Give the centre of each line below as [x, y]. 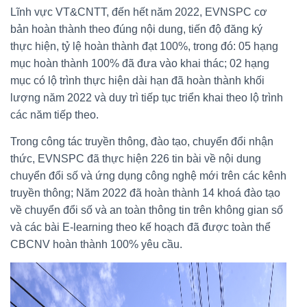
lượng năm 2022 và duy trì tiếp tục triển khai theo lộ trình [147, 97]
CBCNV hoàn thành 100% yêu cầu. [96, 244]
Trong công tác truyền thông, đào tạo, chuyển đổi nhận [142, 141]
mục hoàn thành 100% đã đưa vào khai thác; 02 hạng [140, 63]
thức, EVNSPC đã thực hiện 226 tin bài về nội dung [136, 158]
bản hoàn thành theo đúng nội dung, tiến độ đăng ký [136, 29]
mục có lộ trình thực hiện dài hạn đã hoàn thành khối [137, 80]
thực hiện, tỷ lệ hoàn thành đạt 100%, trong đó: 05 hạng [144, 46]
